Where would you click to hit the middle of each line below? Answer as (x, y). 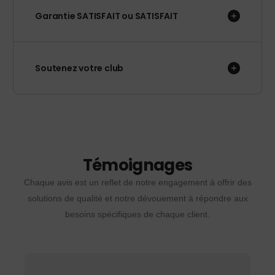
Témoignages (137, 165)
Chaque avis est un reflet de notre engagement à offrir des (137, 183)
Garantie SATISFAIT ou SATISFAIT (107, 16)
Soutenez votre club (79, 68)
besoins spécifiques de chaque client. (137, 215)
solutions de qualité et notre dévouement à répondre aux (137, 199)
